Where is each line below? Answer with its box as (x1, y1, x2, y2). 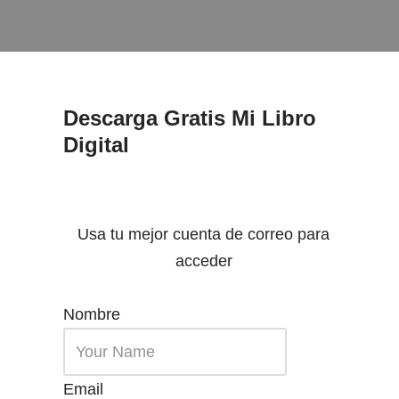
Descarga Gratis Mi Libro (63, 106, 316, 130)
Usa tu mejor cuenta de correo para (77, 225, 330, 243)
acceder (175, 252, 232, 270)
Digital (63, 133, 129, 157)
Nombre (63, 305, 120, 323)
